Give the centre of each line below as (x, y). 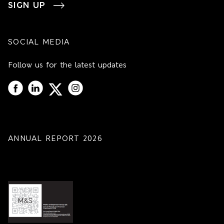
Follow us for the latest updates (67, 65)
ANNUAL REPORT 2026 (55, 139)
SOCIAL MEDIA (39, 42)
